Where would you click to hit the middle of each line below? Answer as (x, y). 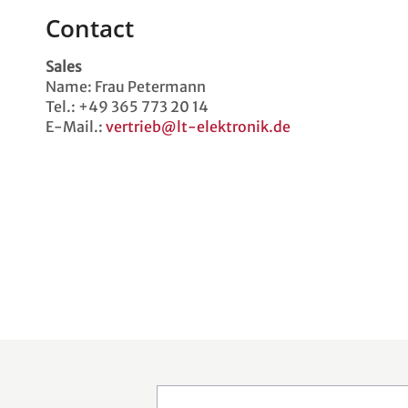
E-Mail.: (76, 126)
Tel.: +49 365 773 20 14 (127, 106)
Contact (90, 28)
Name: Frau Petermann (126, 86)
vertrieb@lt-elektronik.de (198, 126)
